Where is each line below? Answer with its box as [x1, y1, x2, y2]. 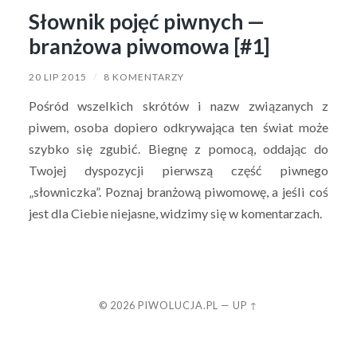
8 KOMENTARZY [103, 70, 184, 83]
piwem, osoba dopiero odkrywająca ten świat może [28, 119, 329, 135]
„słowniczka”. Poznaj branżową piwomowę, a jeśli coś [28, 183, 329, 199]
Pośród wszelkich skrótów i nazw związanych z [28, 97, 329, 113]
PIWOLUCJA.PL [138, 298, 218, 312]
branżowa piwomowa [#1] [28, 33, 269, 59]
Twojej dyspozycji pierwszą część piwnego [28, 162, 329, 178]
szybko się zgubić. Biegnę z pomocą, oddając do [28, 140, 329, 156]
